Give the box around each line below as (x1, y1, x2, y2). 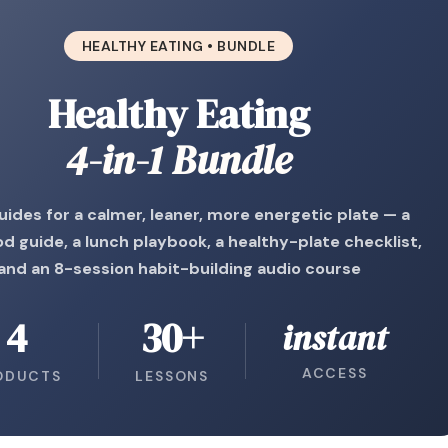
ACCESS (301, 364, 368, 382)
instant (282, 315, 388, 361)
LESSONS (135, 367, 209, 385)
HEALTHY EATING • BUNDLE (81, 37, 276, 55)
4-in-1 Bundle (66, 133, 292, 187)
